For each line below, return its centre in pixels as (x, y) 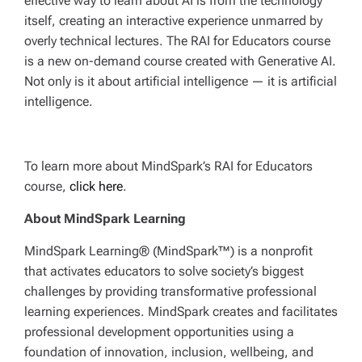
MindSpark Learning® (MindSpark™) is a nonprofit (168, 250)
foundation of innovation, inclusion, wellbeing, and (169, 351)
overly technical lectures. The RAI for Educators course (177, 40)
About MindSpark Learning (105, 218)
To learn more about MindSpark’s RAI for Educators (168, 166)
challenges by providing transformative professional (170, 291)
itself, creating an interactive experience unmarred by (173, 20)
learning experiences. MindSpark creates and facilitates (181, 311)
